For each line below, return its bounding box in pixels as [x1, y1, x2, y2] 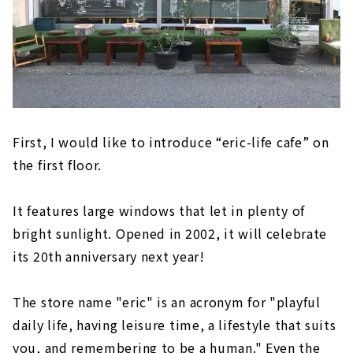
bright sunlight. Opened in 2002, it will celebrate [13, 223, 328, 243]
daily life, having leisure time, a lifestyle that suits [13, 314, 336, 334]
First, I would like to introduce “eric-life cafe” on [13, 132, 329, 151]
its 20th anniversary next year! [13, 246, 205, 266]
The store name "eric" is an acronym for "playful [13, 292, 321, 311]
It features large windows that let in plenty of [13, 200, 305, 220]
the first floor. [13, 154, 102, 174]
